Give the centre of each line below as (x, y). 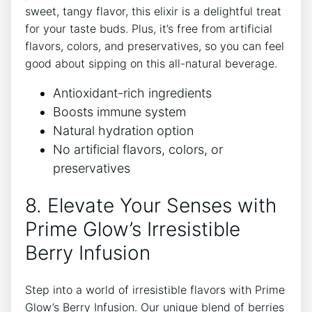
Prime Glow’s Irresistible (133, 229)
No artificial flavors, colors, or (138, 150)
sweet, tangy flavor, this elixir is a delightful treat (153, 11)
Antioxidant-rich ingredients (132, 93)
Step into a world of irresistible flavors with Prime (155, 289)
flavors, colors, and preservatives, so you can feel (155, 46)
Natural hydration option (123, 131)
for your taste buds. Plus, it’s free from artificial (149, 29)
